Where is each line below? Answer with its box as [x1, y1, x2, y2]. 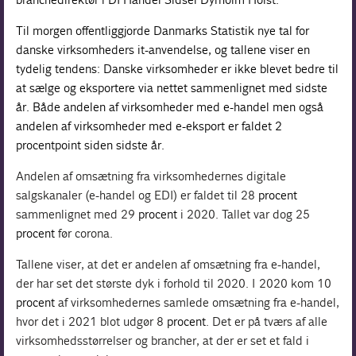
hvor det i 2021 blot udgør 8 [16, 313, 168, 329]
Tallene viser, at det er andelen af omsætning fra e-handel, [16, 256, 321, 272]
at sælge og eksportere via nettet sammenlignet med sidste [16, 79, 328, 95]
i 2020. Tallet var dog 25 [177, 206, 311, 222]
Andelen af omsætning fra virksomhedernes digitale [16, 168, 287, 184]
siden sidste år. [81, 137, 165, 153]
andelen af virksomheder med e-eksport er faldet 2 [16, 118, 283, 133]
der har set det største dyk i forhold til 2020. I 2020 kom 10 [16, 275, 332, 291]
